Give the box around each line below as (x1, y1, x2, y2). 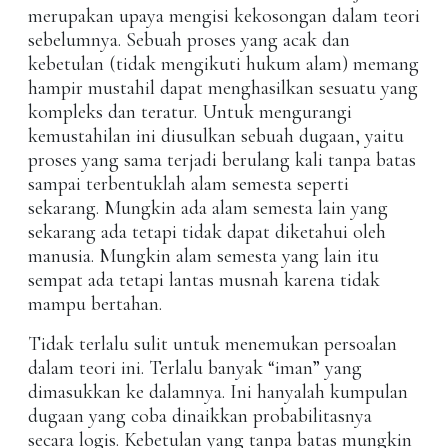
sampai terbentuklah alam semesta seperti (28, 172, 349, 197)
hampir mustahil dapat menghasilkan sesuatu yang (28, 76, 418, 101)
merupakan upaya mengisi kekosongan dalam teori (28, 4, 420, 29)
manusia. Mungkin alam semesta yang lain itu (28, 244, 379, 269)
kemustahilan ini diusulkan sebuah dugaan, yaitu (28, 124, 404, 149)
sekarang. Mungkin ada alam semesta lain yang (28, 196, 388, 221)
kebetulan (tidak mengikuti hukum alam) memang (28, 52, 419, 77)
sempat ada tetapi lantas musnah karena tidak (28, 268, 380, 293)
